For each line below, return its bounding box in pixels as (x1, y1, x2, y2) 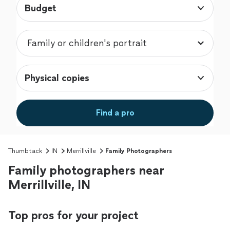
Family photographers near (8, 163, 164, 178)
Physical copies (25, 72, 89, 84)
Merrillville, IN (8, 177, 90, 193)
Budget (25, 3, 56, 14)
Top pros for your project (8, 208, 139, 223)
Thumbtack (8, 147, 42, 155)
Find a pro (95, 108, 135, 118)
